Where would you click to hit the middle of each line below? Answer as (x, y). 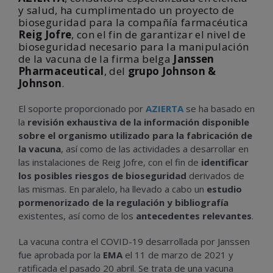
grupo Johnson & (172, 71)
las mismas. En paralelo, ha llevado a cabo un (112, 189)
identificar (225, 162)
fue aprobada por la (61, 255)
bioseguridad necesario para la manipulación (134, 47)
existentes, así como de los (77, 216)
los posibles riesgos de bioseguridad (102, 175)
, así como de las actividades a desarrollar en (155, 149)
